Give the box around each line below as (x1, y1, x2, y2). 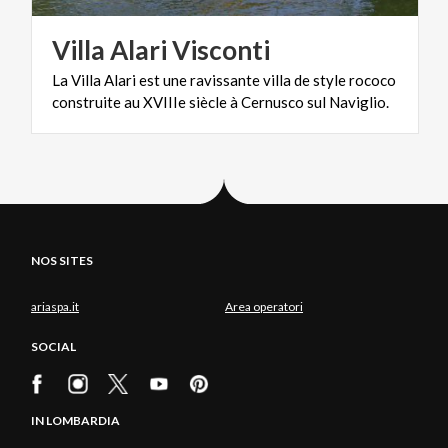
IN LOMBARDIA (31, 413, 120, 429)
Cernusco (241, 92, 304, 111)
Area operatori (225, 298, 303, 314)
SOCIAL (31, 339, 76, 355)
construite (52, 92, 121, 111)
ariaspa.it (31, 298, 79, 314)
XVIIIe (143, 92, 186, 111)
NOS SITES (31, 252, 93, 268)
